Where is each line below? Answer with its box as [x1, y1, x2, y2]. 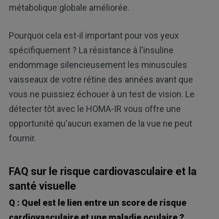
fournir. [8, 133, 36, 144]
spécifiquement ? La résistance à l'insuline [8, 45, 174, 56]
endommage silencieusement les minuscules [8, 60, 187, 70]
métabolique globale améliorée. [8, 2, 130, 13]
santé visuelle [8, 180, 76, 193]
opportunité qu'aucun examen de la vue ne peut [8, 118, 192, 129]
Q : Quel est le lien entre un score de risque [8, 197, 186, 208]
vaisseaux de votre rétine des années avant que [8, 74, 193, 85]
